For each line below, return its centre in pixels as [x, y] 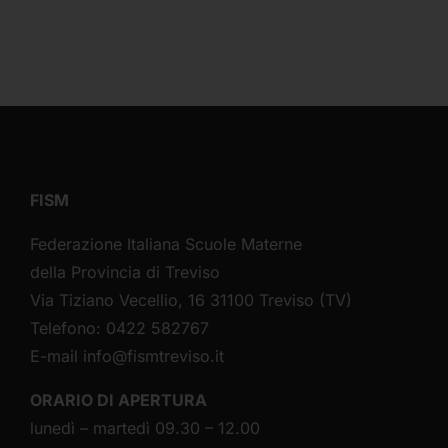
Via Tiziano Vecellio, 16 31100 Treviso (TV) [191, 300]
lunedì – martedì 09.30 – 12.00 [145, 428]
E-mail [56, 356]
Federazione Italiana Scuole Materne [166, 244]
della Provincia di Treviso [125, 272]
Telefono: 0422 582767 [119, 328]
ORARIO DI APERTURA [118, 400]
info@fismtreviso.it [153, 356]
